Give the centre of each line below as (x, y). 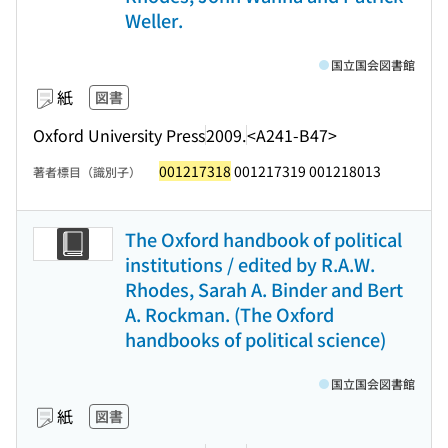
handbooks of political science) (255, 339)
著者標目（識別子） (87, 171)
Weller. (154, 20)
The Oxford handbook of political (263, 239)
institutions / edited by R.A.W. (250, 264)
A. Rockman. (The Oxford (229, 314)
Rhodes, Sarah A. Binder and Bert (264, 289)
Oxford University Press (119, 134)
